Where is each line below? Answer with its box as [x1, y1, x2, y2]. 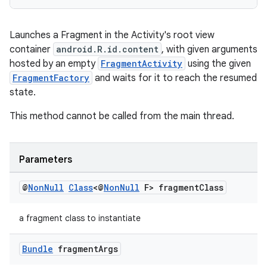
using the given [185, 58, 251, 70]
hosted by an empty [10, 58, 98, 70]
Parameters [19, 154, 72, 166]
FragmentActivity [101, 58, 182, 69]
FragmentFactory [13, 72, 89, 83]
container [10, 44, 53, 55]
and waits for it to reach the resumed [92, 72, 257, 84]
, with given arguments [162, 44, 257, 55]
